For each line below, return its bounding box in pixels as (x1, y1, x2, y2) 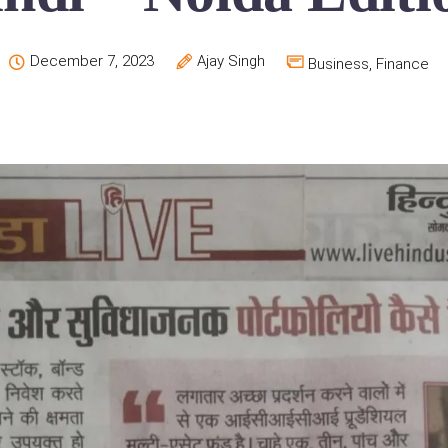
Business (308, 55, 369, 73)
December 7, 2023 (30, 52, 154, 70)
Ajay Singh (197, 52, 265, 70)
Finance (376, 55, 429, 73)
